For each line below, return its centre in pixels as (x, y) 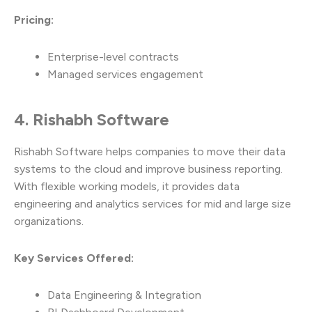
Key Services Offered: (74, 258)
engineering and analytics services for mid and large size (153, 204)
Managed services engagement (125, 75)
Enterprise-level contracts (113, 57)
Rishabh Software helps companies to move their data (150, 152)
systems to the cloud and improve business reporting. (148, 169)
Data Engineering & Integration (124, 295)
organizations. (49, 221)
